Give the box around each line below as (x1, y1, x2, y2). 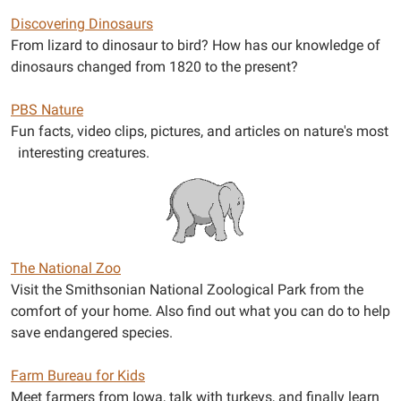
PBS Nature (11, 100, 83, 118)
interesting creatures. (11, 143, 149, 161)
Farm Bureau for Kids (11, 366, 145, 384)
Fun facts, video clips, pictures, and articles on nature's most (11, 122, 388, 140)
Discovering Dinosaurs (11, 14, 153, 32)
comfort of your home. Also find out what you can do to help (11, 302, 390, 320)
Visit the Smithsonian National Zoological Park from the (11, 280, 363, 298)
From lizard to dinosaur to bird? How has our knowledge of (11, 36, 380, 54)
